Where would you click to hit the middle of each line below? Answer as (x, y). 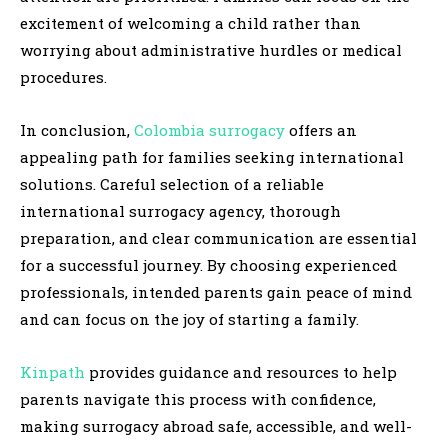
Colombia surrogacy (209, 129)
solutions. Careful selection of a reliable (172, 183)
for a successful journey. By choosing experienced (208, 264)
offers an (321, 129)
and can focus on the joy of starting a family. (189, 318)
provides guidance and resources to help (241, 371)
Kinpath (52, 371)
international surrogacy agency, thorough (180, 210)
